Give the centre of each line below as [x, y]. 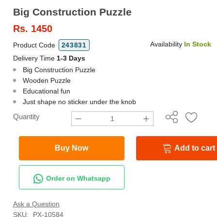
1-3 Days [71, 58]
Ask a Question [36, 204]
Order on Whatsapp [77, 178]
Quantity [26, 116]
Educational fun [46, 91]
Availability [167, 44]
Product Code [35, 45]
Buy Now [72, 148]
